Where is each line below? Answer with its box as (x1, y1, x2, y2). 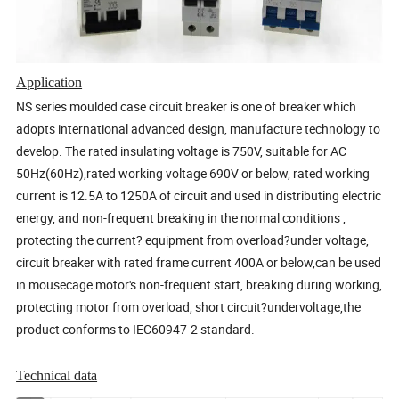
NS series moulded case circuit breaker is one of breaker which (16, 97, 357, 115)
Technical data (16, 367, 98, 383)
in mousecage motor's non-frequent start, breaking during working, (16, 275, 383, 293)
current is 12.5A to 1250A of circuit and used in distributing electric (16, 186, 382, 204)
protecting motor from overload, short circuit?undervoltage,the (16, 297, 362, 315)
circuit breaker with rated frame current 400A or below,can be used (16, 253, 382, 271)
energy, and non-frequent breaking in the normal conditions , (16, 208, 346, 226)
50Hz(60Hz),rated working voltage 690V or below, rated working (16, 164, 370, 182)
